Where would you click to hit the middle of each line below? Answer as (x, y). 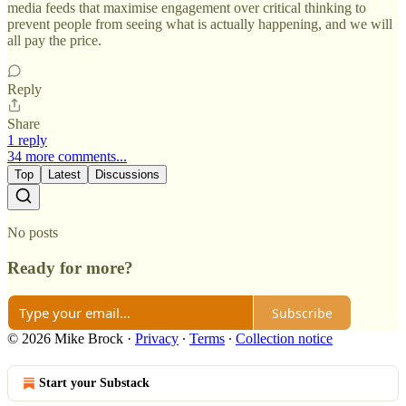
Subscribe (302, 313)
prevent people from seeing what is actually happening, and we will (200, 24)
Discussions (127, 174)
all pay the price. (54, 40)
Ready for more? (70, 267)
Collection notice (284, 339)
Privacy (157, 339)
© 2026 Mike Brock (65, 339)
